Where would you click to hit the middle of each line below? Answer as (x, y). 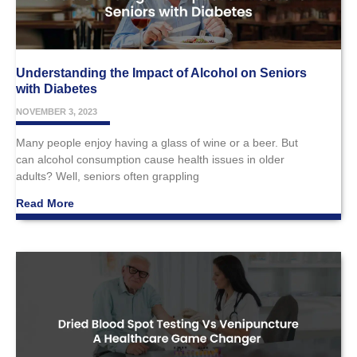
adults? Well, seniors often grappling (108, 176)
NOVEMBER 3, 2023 (57, 111)
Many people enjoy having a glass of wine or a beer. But (157, 142)
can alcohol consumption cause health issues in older (150, 159)
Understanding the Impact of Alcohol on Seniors (161, 73)
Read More (45, 203)
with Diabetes (57, 88)
